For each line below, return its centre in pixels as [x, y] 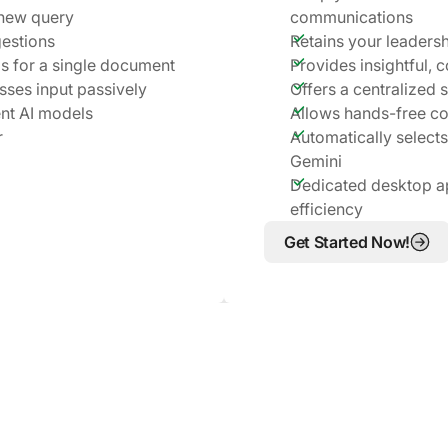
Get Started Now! [347, 241]
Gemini [316, 160]
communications [351, 16]
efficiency [326, 208]
